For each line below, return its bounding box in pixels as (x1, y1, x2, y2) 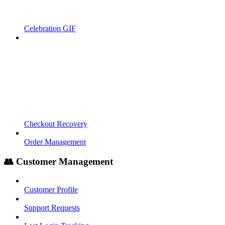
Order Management (24, 138, 86, 147)
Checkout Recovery (24, 120, 87, 129)
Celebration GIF (24, 24, 76, 33)
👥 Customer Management (4, 156, 113, 167)
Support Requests (24, 203, 80, 212)
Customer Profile (24, 185, 78, 194)
